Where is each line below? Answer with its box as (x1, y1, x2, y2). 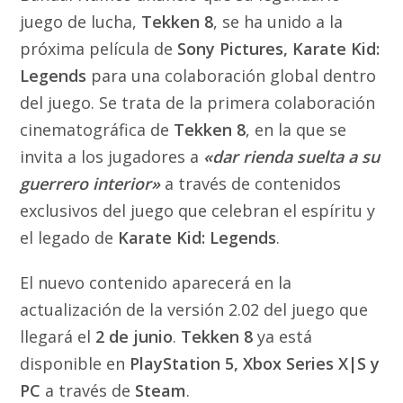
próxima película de (20, 37, 178, 59)
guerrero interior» (20, 172, 161, 194)
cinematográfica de (20, 118, 175, 140)
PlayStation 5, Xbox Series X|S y (130, 352, 381, 374)
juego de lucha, (20, 10, 142, 32)
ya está (253, 325, 313, 347)
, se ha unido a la (213, 10, 344, 32)
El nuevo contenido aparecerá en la (20, 271, 292, 293)
